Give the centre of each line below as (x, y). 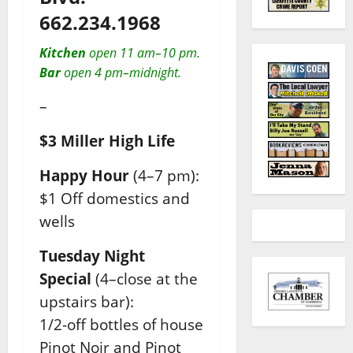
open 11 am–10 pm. (143, 53)
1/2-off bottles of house (121, 325)
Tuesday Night (92, 256)
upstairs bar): (87, 302)
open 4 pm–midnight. (121, 73)
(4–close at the (147, 279)
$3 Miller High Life (107, 141)
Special (67, 279)
